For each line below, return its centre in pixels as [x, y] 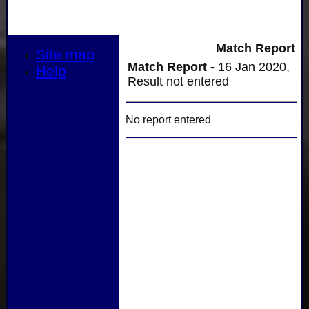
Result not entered [178, 81]
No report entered [168, 120]
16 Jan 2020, [254, 67]
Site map [65, 54]
